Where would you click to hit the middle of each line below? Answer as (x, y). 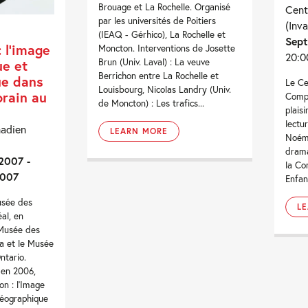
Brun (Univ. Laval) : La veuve (154, 62)
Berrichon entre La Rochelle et (159, 76)
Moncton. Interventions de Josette (167, 48)
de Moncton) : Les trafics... (152, 103)
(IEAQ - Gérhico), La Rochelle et (162, 35)
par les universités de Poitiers (157, 21)
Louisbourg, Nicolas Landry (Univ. (165, 90)
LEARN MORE (139, 131)
